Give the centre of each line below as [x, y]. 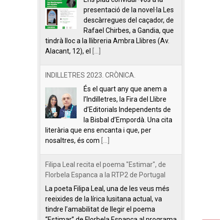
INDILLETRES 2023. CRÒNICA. [90, 75]
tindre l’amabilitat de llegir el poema [100, 209]
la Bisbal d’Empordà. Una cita [128, 120]
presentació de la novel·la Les [129, 10]
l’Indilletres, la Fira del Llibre [125, 99]
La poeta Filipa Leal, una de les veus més [107, 189]
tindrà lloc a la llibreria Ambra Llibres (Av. [107, 41]
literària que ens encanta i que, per [98, 130]
